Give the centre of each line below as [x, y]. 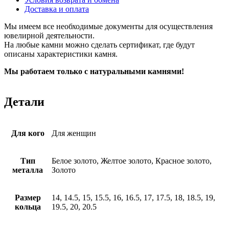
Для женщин [74, 133]
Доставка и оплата [57, 9]
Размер [28, 198]
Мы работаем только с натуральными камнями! [94, 72]
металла [28, 170]
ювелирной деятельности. [49, 36]
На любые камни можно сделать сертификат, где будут [99, 45]
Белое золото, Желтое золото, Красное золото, [132, 161]
